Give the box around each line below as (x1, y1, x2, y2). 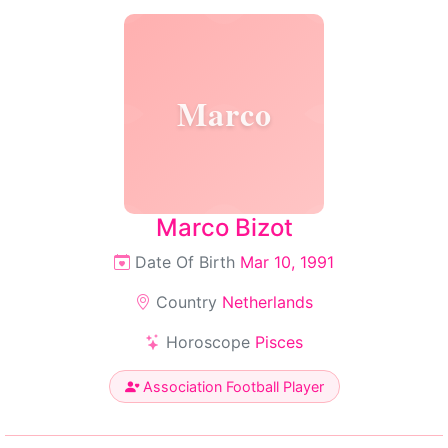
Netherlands (222, 292, 313, 312)
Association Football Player (138, 378, 324, 395)
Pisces (255, 332, 303, 352)
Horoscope (161, 332, 255, 352)
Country (151, 292, 222, 312)
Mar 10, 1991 (240, 252, 334, 272)
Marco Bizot (155, 213, 293, 242)
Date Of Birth (130, 252, 240, 272)
